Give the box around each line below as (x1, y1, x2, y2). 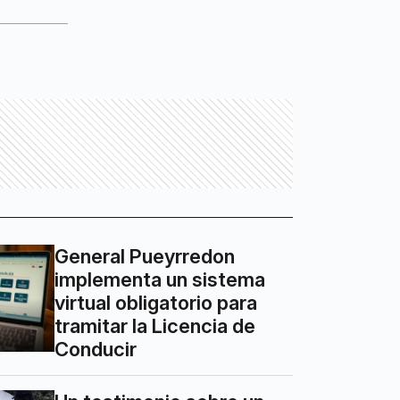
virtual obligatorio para (54, 291, 258, 314)
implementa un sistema (54, 268, 266, 291)
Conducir (54, 337, 137, 361)
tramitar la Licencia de (54, 314, 256, 337)
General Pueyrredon (54, 245, 236, 268)
